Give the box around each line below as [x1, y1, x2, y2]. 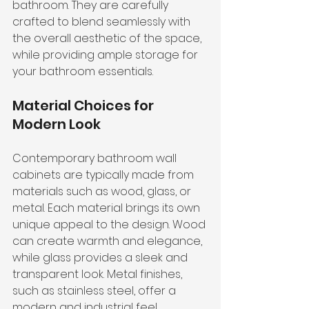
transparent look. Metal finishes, [12, 266, 185, 283]
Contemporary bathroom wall [12, 150, 179, 167]
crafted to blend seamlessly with [12, 14, 193, 30]
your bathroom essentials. [12, 63, 153, 80]
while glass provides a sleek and [12, 250, 190, 266]
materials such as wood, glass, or [12, 183, 194, 200]
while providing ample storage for [12, 47, 201, 63]
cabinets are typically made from [12, 167, 197, 183]
